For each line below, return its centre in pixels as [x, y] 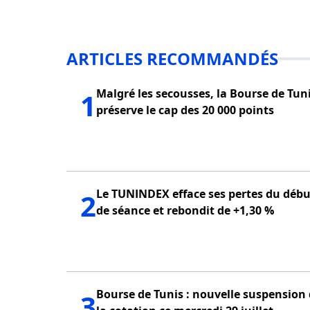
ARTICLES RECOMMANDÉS [172, 58]
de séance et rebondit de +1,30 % [185, 210]
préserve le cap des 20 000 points [185, 110]
